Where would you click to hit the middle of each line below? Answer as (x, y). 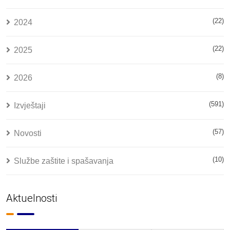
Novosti (28, 133)
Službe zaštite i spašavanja (64, 161)
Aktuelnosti (32, 198)
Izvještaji (30, 106)
